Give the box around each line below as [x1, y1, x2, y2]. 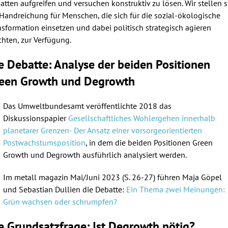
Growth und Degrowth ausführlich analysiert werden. [3, 149, 190, 160]
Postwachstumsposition [3, 137, 85, 148]
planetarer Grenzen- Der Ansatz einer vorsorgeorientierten [3, 125, 202, 135]
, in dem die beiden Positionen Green [85, 137, 213, 148]
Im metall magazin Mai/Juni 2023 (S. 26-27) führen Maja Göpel [3, 172, 222, 182]
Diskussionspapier [3, 112, 68, 123]
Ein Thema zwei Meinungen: [126, 184, 225, 194]
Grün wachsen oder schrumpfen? [3, 196, 117, 207]
